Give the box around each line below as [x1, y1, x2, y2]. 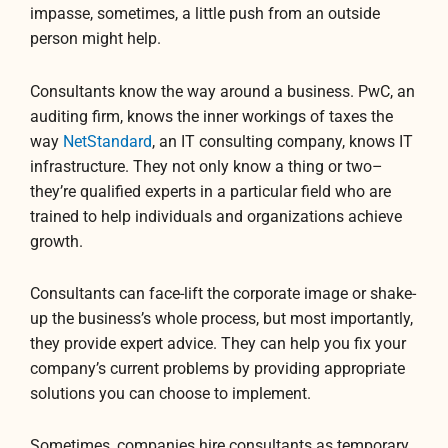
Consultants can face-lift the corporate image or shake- [30, 284, 416, 303]
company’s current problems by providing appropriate [30, 359, 405, 378]
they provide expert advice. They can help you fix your [30, 334, 406, 353]
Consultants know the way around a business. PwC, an [30, 82, 415, 101]
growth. [30, 232, 83, 251]
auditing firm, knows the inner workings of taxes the [30, 107, 393, 126]
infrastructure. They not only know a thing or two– [30, 157, 383, 176]
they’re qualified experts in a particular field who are [30, 182, 391, 201]
